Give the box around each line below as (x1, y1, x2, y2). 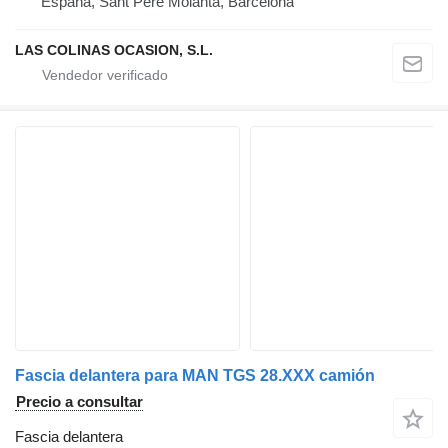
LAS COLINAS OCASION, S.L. (15, 41, 213, 58)
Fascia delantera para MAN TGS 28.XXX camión (15, 366, 375, 384)
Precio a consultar (16, 392, 143, 410)
